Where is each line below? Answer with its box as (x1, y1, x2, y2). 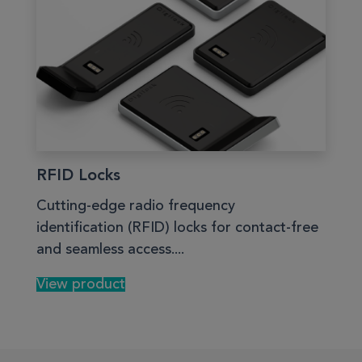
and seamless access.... (36, 242, 184, 258)
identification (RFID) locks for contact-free (36, 221, 318, 236)
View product (36, 277, 125, 293)
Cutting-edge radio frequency (36, 199, 235, 214)
